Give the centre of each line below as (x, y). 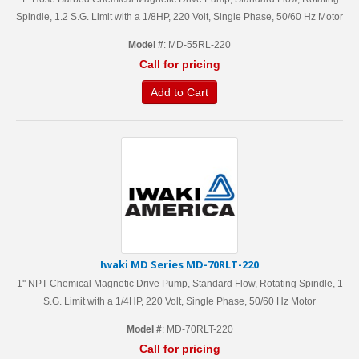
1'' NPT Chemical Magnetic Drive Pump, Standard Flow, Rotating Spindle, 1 (179, 284)
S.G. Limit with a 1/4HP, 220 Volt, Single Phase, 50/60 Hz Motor (179, 301)
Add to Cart (179, 92)
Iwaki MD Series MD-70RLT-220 (179, 264)
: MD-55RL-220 (197, 45)
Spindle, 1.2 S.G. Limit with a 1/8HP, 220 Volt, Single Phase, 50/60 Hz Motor (179, 17)
